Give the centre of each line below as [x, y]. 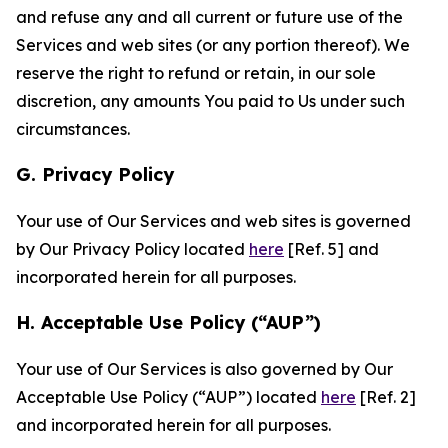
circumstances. [73, 129]
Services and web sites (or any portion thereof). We [213, 45]
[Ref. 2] [386, 397]
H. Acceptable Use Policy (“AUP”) [168, 322]
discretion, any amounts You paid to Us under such [210, 101]
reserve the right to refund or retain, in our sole [196, 73]
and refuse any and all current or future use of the [209, 17]
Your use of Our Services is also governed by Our [204, 369]
